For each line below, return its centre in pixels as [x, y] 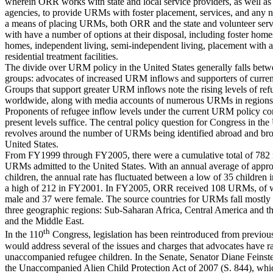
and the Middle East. [44, 221]
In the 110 [24, 235]
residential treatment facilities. [62, 57]
